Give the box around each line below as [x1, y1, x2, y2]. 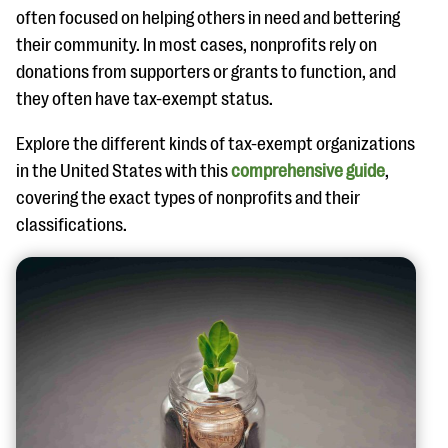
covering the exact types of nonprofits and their [16, 188, 360, 208]
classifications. [16, 215, 127, 235]
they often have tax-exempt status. [16, 89, 279, 109]
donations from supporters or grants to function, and [16, 62, 396, 82]
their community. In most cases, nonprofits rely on [16, 35, 377, 55]
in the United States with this [16, 161, 231, 181]
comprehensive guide [231, 161, 385, 181]
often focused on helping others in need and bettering [16, 8, 400, 28]
